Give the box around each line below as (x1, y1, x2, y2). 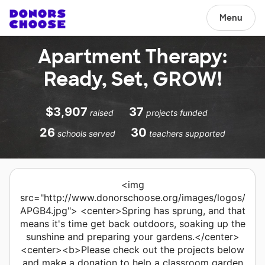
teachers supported (149, 128, 225, 138)
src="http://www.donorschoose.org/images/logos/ (20, 192, 245, 203)
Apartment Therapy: (38, 44, 227, 69)
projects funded (146, 108, 208, 118)
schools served (57, 128, 115, 138)
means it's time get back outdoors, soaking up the (20, 218, 245, 230)
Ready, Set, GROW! (43, 67, 222, 92)
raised (90, 108, 114, 118)
